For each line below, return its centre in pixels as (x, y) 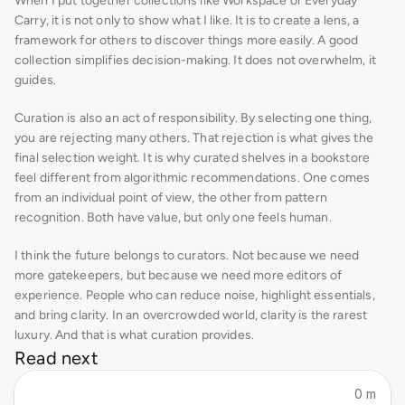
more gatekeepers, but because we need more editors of (179, 275)
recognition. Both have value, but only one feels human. (173, 217)
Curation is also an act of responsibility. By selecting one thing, (193, 118)
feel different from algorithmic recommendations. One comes (193, 178)
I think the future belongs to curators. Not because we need (187, 255)
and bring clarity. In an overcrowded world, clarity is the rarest (191, 315)
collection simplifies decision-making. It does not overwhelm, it (195, 60)
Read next (57, 358)
